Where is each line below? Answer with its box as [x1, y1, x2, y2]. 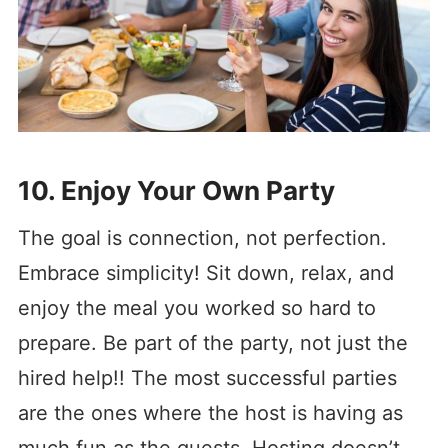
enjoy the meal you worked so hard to [17, 296, 376, 321]
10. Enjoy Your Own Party [17, 175, 335, 207]
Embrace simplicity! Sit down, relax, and [17, 261, 394, 286]
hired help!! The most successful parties [17, 366, 397, 391]
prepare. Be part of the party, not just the [17, 331, 408, 356]
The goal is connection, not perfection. [17, 226, 387, 251]
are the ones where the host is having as [17, 401, 403, 426]
